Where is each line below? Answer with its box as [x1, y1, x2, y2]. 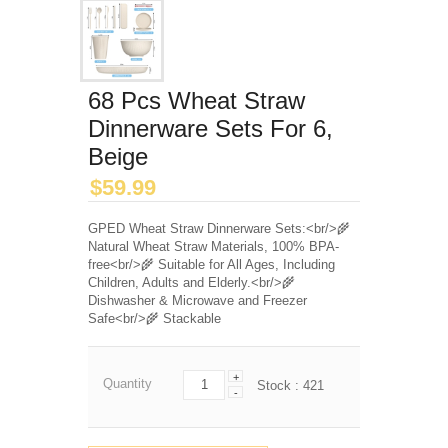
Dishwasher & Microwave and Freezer [88, 293, 307, 308]
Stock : [257, 378, 303, 393]
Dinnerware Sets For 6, [88, 115, 333, 142]
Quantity [103, 376, 152, 391]
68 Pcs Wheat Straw [88, 87, 305, 114]
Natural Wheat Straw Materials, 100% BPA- [88, 239, 339, 254]
